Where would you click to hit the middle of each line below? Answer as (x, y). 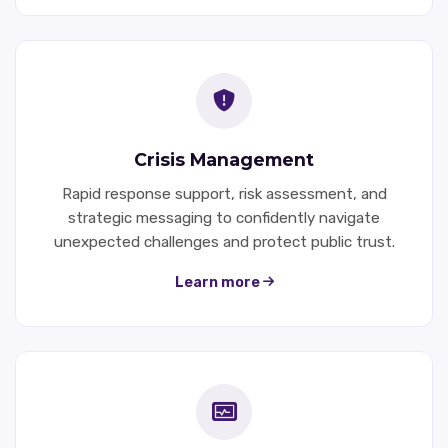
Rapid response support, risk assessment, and (224, 193)
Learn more (218, 282)
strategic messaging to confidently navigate (224, 217)
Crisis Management (224, 159)
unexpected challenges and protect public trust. (224, 241)
